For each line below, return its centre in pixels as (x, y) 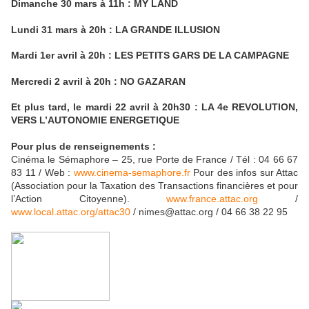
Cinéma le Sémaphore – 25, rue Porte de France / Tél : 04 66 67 (154, 160)
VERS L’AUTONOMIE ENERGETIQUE (95, 120)
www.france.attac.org (212, 199)
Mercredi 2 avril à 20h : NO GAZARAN (98, 81)
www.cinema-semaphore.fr (132, 173)
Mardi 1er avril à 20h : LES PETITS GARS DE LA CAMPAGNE (150, 56)
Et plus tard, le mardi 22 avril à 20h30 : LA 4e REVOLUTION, (154, 107)
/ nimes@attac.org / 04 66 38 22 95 (209, 212)
